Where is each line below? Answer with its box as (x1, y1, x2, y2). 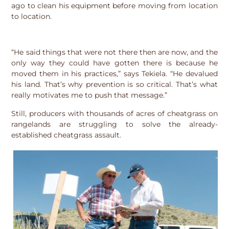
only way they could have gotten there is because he (11, 58, 218, 68)
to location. (11, 11, 52, 21)
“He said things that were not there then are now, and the (11, 48, 218, 57)
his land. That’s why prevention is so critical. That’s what (11, 80, 218, 89)
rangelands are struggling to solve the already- (11, 119, 218, 129)
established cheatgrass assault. (11, 130, 122, 140)
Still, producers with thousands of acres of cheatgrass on (11, 108, 218, 118)
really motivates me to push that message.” (11, 90, 168, 100)
